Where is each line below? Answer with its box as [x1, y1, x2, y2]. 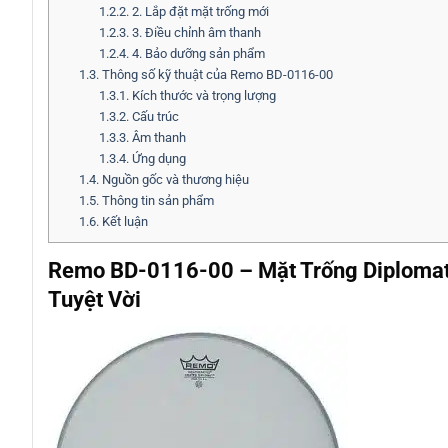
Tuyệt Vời [48, 286, 141, 313]
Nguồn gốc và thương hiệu [98, 172, 249, 188]
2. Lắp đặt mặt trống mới [128, 4, 269, 20]
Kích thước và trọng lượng [128, 88, 276, 104]
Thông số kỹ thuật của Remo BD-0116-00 [98, 67, 333, 83]
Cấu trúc [128, 109, 179, 125]
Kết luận [98, 214, 148, 230]
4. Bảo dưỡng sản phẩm [128, 46, 265, 62]
